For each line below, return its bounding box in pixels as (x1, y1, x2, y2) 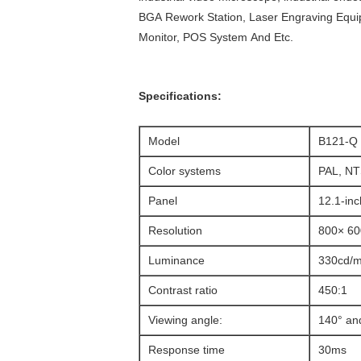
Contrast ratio (148, 284, 218, 297)
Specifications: (139, 89, 222, 102)
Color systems (148, 164, 221, 177)
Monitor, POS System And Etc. (139, 31, 293, 44)
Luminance (148, 254, 205, 267)
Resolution (148, 224, 202, 237)
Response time (148, 343, 225, 356)
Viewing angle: (148, 313, 222, 326)
